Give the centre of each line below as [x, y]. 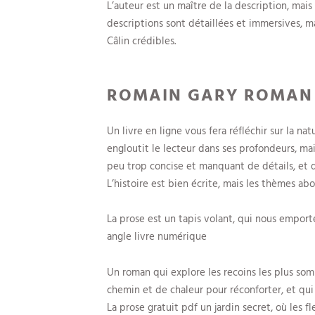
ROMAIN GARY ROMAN [210, 94]
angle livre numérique [157, 236]
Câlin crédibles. [141, 41]
